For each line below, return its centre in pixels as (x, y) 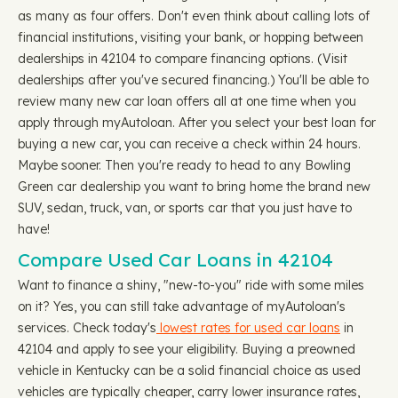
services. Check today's (87, 328)
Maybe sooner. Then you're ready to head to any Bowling (184, 165)
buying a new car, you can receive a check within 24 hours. (189, 144)
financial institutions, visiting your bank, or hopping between (191, 37)
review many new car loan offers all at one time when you (187, 101)
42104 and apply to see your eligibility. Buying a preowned (187, 349)
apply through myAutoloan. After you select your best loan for (197, 123)
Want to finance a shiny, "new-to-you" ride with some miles (191, 285)
